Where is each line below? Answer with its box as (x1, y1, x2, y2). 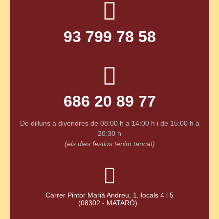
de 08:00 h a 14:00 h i (90, 119, 160, 127)
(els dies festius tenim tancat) (64, 139, 155, 148)
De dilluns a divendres (20, 119, 90, 127)
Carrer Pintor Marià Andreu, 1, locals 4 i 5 (45, 191, 174, 199)
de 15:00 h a (160, 119, 199, 127)
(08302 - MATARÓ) (78, 198, 141, 207)
